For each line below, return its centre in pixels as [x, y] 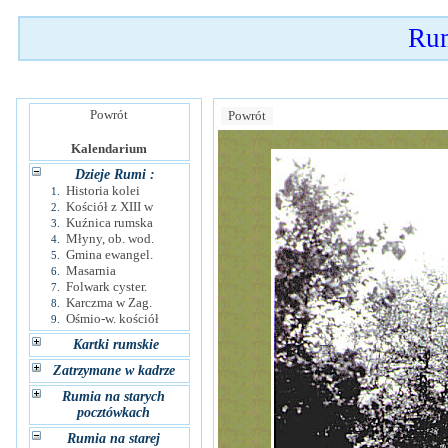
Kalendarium [109, 148]
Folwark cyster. [106, 286]
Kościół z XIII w [109, 206]
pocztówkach [113, 412]
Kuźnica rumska [109, 222]
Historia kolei [102, 190]
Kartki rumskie [116, 344]
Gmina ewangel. [109, 254]
